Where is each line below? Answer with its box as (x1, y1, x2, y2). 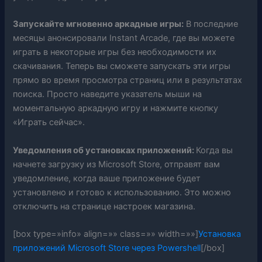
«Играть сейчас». (13, 117, 85, 128)
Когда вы (196, 144, 233, 156)
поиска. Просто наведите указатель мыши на (13, 89, 202, 100)
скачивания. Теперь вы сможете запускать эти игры (13, 61, 231, 72)
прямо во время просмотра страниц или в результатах (13, 75, 243, 86)
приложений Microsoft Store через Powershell (13, 243, 201, 254)
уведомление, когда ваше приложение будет (13, 173, 201, 184)
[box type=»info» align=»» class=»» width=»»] (13, 229, 199, 240)
